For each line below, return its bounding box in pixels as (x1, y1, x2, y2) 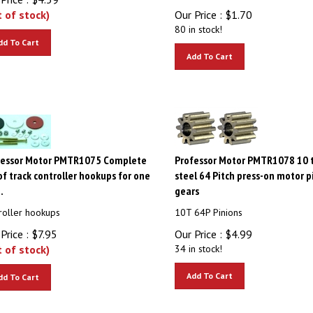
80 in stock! (174, 17, 222, 29)
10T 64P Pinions (174, 200, 242, 212)
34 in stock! (174, 236, 222, 249)
